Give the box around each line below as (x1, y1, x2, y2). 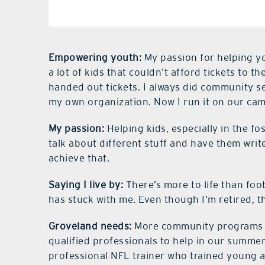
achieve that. (48, 152, 110, 164)
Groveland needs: (48, 220, 132, 232)
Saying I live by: (48, 179, 124, 191)
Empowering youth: (48, 51, 142, 64)
